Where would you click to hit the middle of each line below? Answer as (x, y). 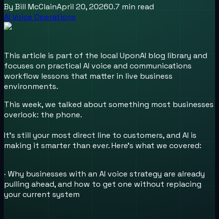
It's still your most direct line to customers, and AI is (100, 135)
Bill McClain (36, 6)
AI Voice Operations (40, 17)
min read (137, 6)
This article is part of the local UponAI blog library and (106, 55)
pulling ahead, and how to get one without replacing (103, 184)
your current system (42, 194)
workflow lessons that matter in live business (88, 76)
